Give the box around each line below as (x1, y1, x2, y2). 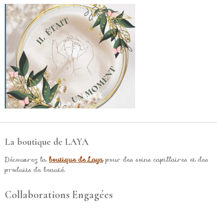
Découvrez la (5, 154, 49, 165)
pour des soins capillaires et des (103, 154, 208, 165)
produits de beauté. (5, 164, 65, 175)
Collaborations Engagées (5, 188, 113, 201)
